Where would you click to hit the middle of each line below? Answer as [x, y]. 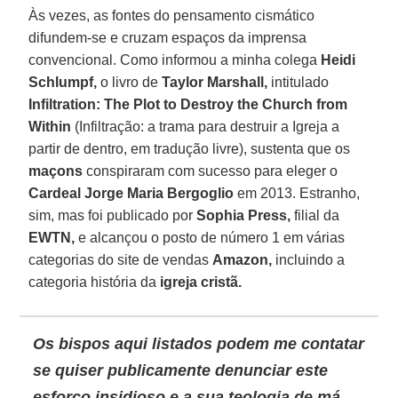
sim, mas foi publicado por [113, 215]
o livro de [130, 82]
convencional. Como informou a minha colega [175, 60]
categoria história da [95, 282]
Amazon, [243, 259]
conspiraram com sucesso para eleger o [211, 171]
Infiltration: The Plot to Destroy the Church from [188, 104]
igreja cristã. [201, 282]
